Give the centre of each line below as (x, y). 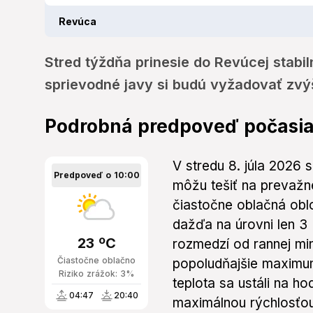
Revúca (78, 22)
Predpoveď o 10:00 (96, 175)
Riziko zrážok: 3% (96, 274)
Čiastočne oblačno (96, 261)
